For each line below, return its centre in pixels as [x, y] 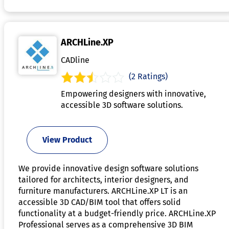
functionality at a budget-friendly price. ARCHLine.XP [117, 213]
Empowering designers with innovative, [133, 94]
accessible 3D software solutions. [122, 105]
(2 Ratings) [148, 76]
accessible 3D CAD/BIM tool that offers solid [100, 202]
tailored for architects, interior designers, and [104, 179]
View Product [67, 140]
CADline [75, 60]
